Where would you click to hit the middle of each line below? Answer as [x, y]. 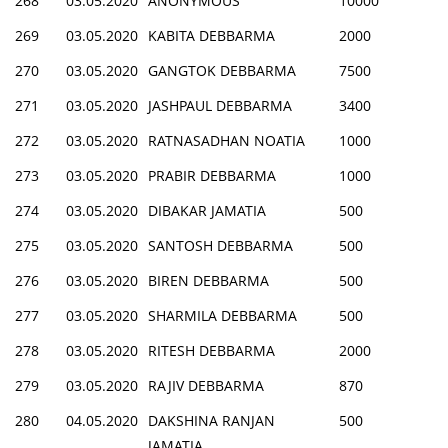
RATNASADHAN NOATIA [226, 140]
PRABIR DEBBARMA [212, 175]
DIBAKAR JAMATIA [207, 210]
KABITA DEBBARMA [211, 35]
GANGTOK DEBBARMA [222, 70]
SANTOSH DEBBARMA [220, 245]
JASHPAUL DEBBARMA [220, 105]
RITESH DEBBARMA [211, 350]
